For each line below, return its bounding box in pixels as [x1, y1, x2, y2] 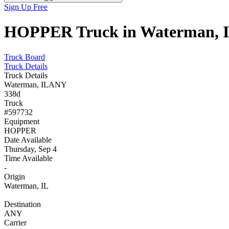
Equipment [4, 117, 39, 126]
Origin [4, 172, 25, 181]
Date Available [4, 135, 52, 144]
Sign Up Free [4, 3, 48, 11]
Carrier [4, 218, 27, 227]
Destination [4, 199, 41, 209]
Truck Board [4, 52, 45, 61]
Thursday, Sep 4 [4, 144, 57, 153]
